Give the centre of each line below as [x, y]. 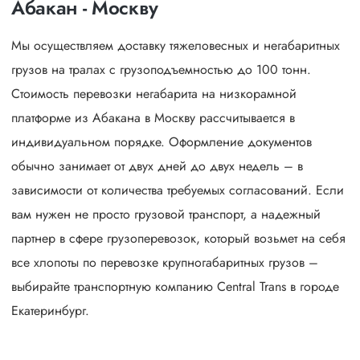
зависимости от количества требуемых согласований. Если [178, 190]
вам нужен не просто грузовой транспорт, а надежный [166, 214]
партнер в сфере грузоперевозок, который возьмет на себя [178, 238]
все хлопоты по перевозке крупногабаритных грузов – [165, 262]
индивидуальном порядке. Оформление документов [162, 142]
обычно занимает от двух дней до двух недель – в [157, 166]
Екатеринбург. [50, 311]
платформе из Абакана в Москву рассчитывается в [153, 118]
